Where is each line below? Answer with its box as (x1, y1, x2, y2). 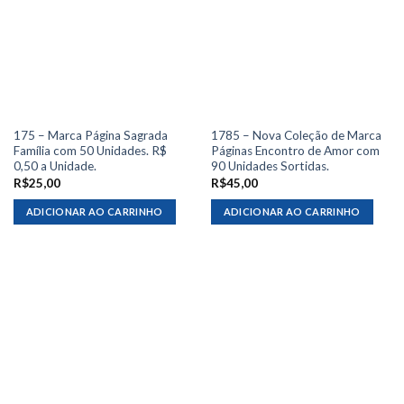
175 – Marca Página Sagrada (13, 128, 168, 143)
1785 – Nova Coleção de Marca (210, 128, 381, 143)
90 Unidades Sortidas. (210, 159, 329, 174)
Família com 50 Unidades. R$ (13, 143, 167, 159)
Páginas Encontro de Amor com (210, 143, 380, 159)
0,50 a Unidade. (13, 159, 96, 174)
